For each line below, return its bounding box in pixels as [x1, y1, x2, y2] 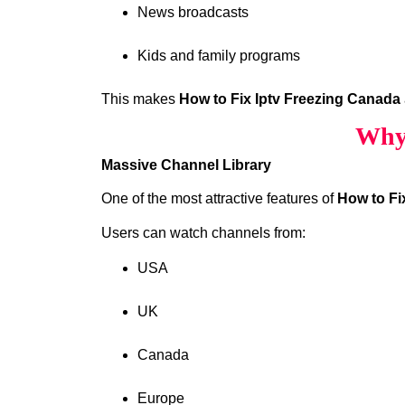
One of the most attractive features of [101, 190, 337, 206]
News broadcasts [137, 5, 249, 21]
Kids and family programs [137, 48, 300, 64]
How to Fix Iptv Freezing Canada [179, 91, 400, 108]
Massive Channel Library [101, 156, 271, 173]
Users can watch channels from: [101, 225, 306, 241]
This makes [101, 91, 179, 108]
